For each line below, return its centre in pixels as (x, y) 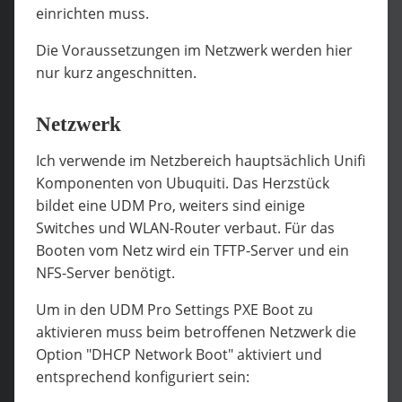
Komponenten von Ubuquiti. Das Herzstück (183, 183)
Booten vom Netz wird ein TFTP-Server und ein (192, 250)
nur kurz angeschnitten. (116, 72)
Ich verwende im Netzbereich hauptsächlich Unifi (201, 160)
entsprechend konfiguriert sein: (143, 376)
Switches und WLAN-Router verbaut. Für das (185, 227)
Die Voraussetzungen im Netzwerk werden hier (194, 50)
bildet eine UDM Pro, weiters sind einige (170, 205)
